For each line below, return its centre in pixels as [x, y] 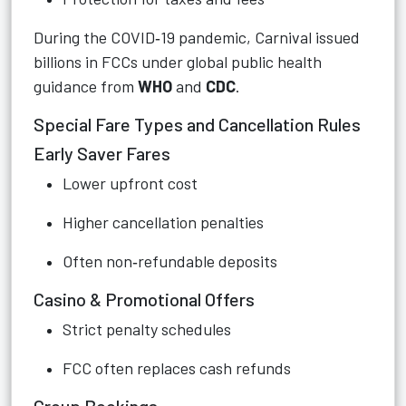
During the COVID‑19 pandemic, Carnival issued [197, 37]
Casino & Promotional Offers [144, 299]
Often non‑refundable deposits [170, 261]
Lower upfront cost [130, 183]
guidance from [86, 86]
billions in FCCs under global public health [178, 62]
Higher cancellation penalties [163, 222]
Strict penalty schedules [147, 329]
